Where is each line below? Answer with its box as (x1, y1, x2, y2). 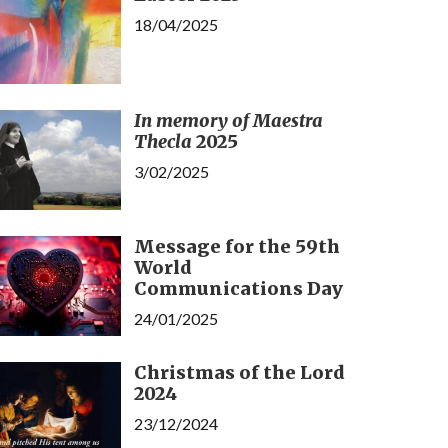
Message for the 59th (133, 235, 340, 259)
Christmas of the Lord (133, 361, 345, 385)
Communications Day (133, 277, 343, 301)
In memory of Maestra (133, 109, 323, 133)
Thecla (133, 130, 192, 154)
